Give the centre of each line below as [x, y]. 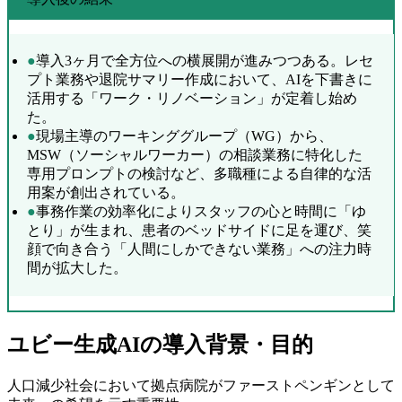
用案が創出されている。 [105, 193]
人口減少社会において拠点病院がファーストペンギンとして [201, 385]
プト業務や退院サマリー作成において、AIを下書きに [199, 80]
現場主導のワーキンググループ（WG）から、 [184, 136]
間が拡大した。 [77, 268]
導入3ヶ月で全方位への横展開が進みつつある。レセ [204, 61]
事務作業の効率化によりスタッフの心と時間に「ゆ [201, 212]
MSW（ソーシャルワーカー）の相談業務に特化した [194, 155]
